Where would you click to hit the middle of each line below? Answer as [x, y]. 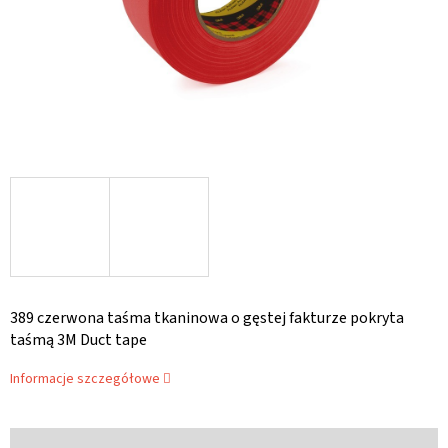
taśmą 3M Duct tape [78, 340]
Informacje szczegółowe [85, 379]
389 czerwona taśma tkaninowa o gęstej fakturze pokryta [207, 318]
